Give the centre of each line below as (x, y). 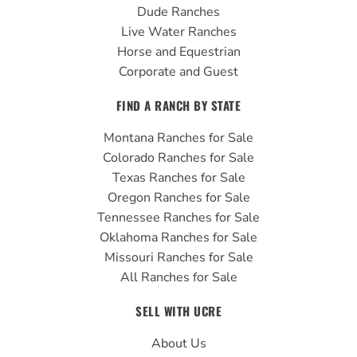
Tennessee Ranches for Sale (178, 217)
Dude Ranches (178, 12)
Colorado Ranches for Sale (178, 157)
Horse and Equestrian (178, 51)
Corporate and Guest (178, 71)
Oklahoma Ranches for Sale (178, 237)
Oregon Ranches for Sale (178, 197)
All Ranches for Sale (178, 277)
